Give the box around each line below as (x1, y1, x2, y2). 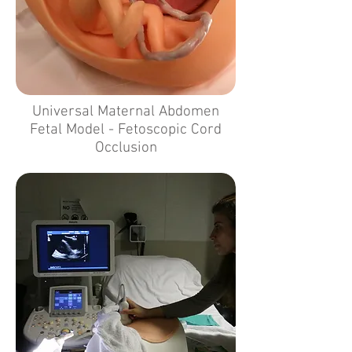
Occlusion (94, 139, 157, 157)
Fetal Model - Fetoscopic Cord (30, 121, 222, 139)
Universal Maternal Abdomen (32, 103, 219, 121)
